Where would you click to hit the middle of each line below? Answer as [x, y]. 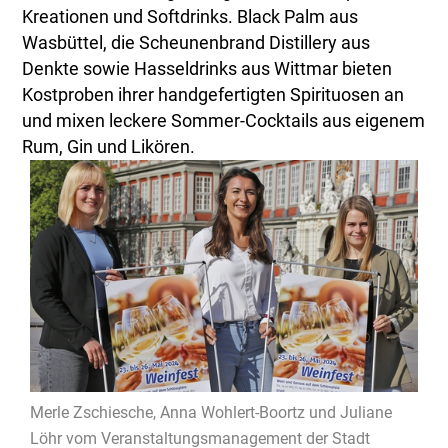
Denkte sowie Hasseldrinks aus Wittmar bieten [207, 68]
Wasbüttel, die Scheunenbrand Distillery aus [196, 42]
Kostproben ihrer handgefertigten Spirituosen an [213, 94]
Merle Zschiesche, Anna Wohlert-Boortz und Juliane [211, 413]
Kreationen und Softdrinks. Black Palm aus [190, 16]
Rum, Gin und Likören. [109, 146]
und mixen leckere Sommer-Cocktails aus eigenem [224, 120]
